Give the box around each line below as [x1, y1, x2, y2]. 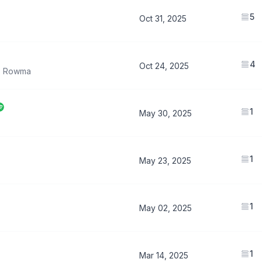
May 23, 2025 [139, 156, 191, 166]
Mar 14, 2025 [139, 250, 188, 260]
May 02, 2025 [139, 203, 192, 213]
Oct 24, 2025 [139, 61, 189, 71]
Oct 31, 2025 [139, 13, 187, 23]
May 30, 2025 [139, 108, 192, 118]
